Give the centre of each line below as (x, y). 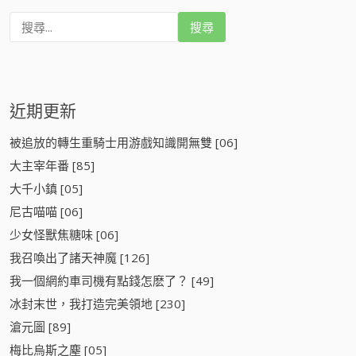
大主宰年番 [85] (52, 165)
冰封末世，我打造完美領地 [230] (97, 303)
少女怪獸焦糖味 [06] (64, 234)
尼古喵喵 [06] (46, 211)
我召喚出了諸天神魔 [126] (79, 257)
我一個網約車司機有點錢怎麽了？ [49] (112, 280)
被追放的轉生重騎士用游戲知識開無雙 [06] (124, 142)
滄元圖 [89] (40, 326)
